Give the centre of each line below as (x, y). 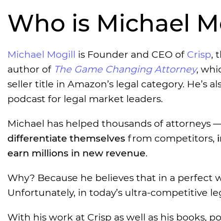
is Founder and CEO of (131, 55)
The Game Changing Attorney (125, 69)
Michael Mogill (41, 55)
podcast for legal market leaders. (85, 99)
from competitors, (171, 138)
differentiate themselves (66, 138)
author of (31, 69)
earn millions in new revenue (76, 153)
